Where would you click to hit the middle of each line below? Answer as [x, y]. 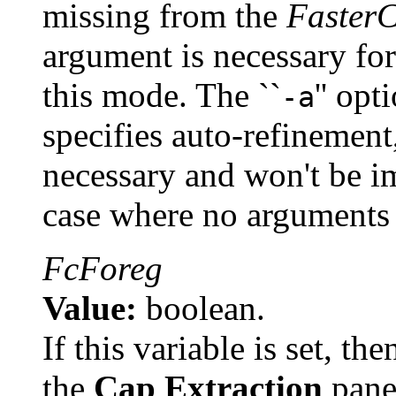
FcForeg [103, 268]
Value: [90, 308]
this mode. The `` [162, 95]
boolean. [201, 308]
